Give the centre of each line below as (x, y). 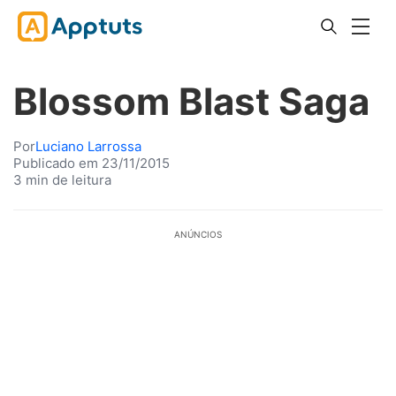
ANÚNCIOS (198, 234)
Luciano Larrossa (88, 146)
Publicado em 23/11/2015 (91, 163)
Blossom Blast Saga (191, 101)
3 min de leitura (62, 180)
